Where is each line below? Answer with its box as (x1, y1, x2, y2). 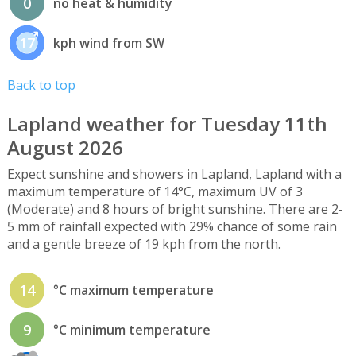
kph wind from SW (52, 34, 164, 52)
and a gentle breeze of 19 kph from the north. (6, 234, 281, 253)
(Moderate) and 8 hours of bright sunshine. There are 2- (6, 199, 343, 218)
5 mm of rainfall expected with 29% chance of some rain (6, 217, 337, 235)
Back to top (6, 76, 75, 95)
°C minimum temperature (52, 321, 211, 339)
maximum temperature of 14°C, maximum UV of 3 (6, 182, 303, 200)
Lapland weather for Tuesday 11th (6, 110, 327, 137)
